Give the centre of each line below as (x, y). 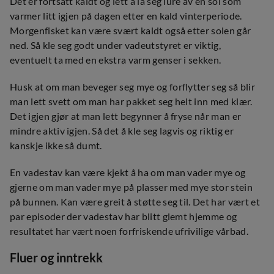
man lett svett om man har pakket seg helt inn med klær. (131, 101)
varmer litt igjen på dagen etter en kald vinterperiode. (126, 16)
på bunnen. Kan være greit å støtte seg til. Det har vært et (135, 202)
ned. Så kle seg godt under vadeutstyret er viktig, (116, 45)
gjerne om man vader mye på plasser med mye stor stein (131, 187)
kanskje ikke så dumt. (56, 145)
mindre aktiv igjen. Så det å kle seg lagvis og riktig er (122, 131)
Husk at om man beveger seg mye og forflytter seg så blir (132, 87)
